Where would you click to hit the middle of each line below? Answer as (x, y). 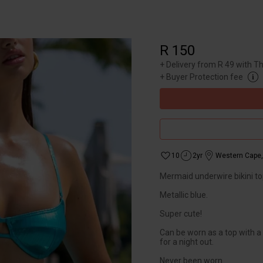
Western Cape (238, 156)
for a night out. (187, 242)
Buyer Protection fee (205, 77)
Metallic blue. (184, 195)
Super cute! (181, 214)
